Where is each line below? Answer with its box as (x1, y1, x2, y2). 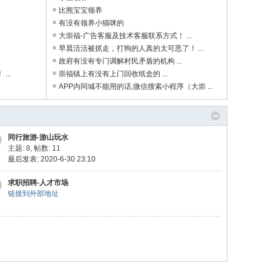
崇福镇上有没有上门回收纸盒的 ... (59, 70, 168, 78)
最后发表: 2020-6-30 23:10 (8, 155, 96, 163)
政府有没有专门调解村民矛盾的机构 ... (59, 57, 182, 65)
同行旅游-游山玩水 (8, 133, 68, 142)
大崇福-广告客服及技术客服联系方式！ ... (59, 31, 192, 40)
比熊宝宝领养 (59, 6, 102, 15)
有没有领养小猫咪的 (59, 19, 124, 27)
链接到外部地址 (8, 189, 59, 198)
